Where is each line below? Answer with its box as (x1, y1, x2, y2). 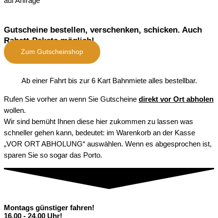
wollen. (4, 106, 26, 114)
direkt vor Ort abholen (139, 95, 214, 103)
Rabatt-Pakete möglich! (4, 36, 94, 45)
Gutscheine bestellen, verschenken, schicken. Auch (4, 25, 202, 35)
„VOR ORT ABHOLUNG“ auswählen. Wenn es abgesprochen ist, (4, 140, 212, 148)
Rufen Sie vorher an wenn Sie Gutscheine (4, 95, 139, 103)
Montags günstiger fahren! (4, 203, 94, 212)
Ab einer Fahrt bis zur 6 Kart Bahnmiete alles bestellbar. (21, 77, 197, 85)
